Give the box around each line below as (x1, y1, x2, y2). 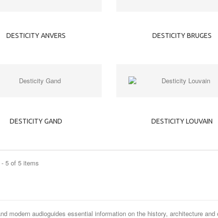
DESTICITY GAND (9, 117, 62, 125)
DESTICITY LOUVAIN (151, 117, 213, 125)
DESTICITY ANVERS (6, 32, 66, 39)
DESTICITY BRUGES (152, 32, 212, 39)
